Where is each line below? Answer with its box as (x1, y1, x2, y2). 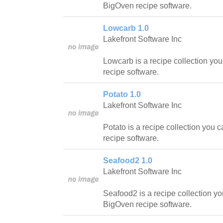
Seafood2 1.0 (103, 156, 152, 165)
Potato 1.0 (103, 90, 141, 99)
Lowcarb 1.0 (103, 24, 149, 33)
